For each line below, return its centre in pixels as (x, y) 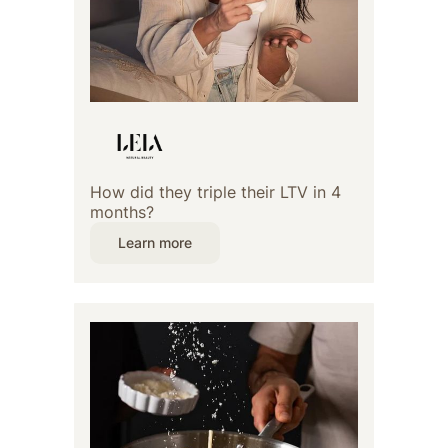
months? (122, 212)
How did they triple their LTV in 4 (215, 192)
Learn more (155, 243)
